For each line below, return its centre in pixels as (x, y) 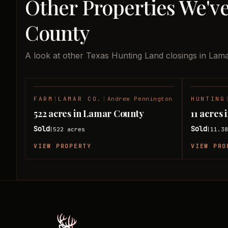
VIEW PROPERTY (63, 146)
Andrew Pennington (140, 99)
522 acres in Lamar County (89, 113)
